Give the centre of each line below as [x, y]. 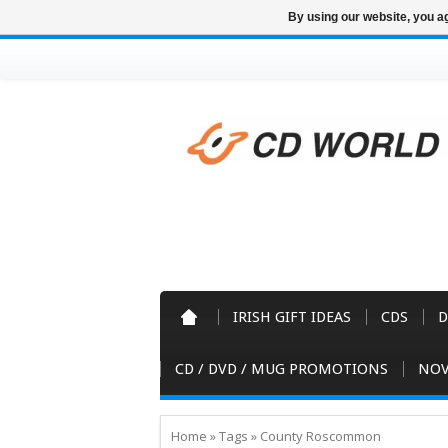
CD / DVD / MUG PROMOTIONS [281, 369]
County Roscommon [320, 436]
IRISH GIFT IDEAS [292, 317]
